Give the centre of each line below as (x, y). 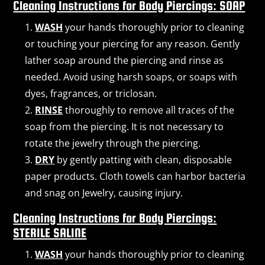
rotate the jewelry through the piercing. (113, 143)
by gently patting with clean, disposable (143, 159)
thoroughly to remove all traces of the (149, 110)
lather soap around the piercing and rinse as (125, 60)
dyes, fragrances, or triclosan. (91, 93)
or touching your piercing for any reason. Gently (132, 43)
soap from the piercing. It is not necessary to (125, 126)
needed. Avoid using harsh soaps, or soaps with (131, 77)
